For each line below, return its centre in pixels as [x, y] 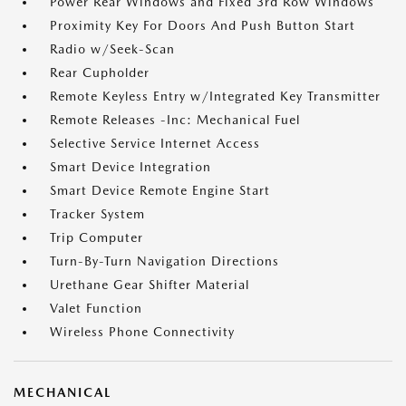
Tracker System [97, 214]
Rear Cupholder [100, 73]
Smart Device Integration [130, 167]
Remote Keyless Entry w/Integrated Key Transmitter [215, 97]
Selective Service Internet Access [155, 144]
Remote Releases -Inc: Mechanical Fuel [175, 120]
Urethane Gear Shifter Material [150, 285]
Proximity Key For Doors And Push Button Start [203, 26]
